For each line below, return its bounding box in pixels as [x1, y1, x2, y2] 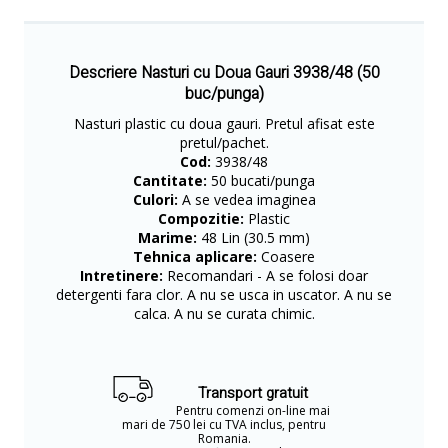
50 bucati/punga [207, 171, 315, 190]
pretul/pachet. [179, 133, 269, 152]
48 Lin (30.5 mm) [197, 228, 310, 247]
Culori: [132, 190, 178, 209]
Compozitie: [158, 209, 244, 228]
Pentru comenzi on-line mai [176, 402, 330, 419]
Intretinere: [80, 266, 163, 285]
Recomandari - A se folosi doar [163, 266, 368, 285]
